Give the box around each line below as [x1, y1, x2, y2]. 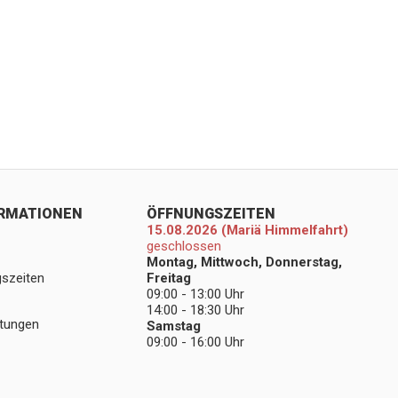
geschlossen [146, 238, 221, 254]
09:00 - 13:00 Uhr [146, 286, 244, 302]
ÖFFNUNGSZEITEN [146, 205, 275, 222]
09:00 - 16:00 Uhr [146, 334, 244, 350]
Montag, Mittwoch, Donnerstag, [146, 254, 342, 270]
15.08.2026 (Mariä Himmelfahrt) [146, 222, 348, 238]
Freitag [146, 270, 191, 286]
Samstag [146, 318, 201, 334]
